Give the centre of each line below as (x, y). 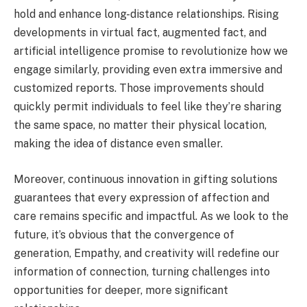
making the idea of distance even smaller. (118, 144)
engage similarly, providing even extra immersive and (148, 70)
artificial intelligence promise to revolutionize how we (151, 51)
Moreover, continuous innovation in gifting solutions (146, 180)
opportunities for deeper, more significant (121, 291)
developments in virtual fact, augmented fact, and (140, 33)
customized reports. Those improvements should (139, 88)
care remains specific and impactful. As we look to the (151, 217)
